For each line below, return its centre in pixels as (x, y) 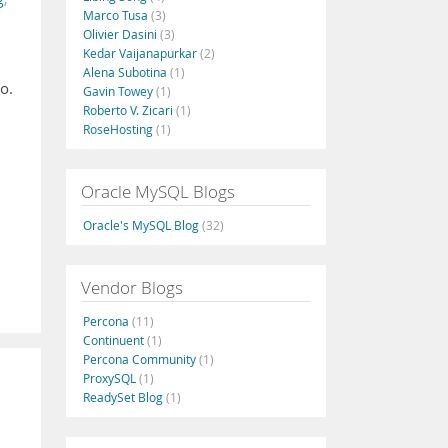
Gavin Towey (119, 91)
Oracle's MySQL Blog (142, 225)
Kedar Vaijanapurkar (141, 53)
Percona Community (141, 359)
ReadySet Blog (124, 397)
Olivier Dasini (121, 34)
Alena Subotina (126, 72)
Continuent (115, 340)
